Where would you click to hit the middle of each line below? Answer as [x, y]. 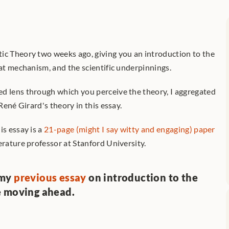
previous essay [50, 177]
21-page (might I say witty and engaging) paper [130, 129]
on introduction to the [142, 177]
